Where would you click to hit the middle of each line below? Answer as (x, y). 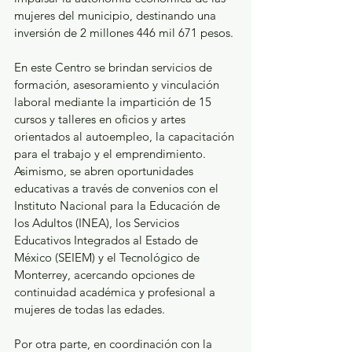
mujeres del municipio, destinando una (117, 15)
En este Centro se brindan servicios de (115, 67)
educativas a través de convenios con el (118, 188)
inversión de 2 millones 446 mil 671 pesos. (125, 32)
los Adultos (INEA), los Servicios (98, 222)
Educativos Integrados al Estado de (108, 240)
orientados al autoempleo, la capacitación (126, 136)
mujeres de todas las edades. (91, 309)
